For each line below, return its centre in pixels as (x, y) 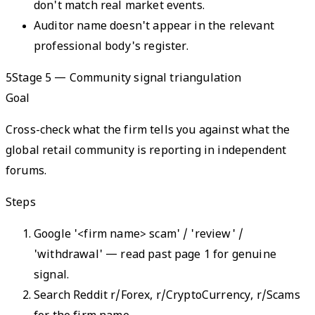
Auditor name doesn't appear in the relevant (154, 27)
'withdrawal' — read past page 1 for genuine (155, 255)
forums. (26, 172)
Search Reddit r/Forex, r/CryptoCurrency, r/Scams (167, 296)
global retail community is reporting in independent (146, 151)
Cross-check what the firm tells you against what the (148, 131)
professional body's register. (111, 47)
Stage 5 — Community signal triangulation (127, 79)
